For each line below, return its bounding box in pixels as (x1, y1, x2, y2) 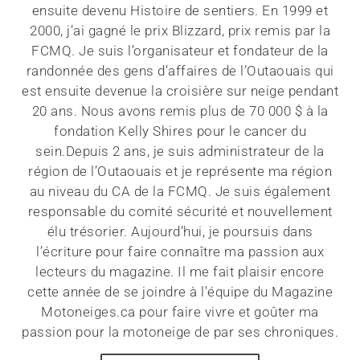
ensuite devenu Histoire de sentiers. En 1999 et (31, 2, 329, 19)
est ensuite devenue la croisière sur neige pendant (22, 83, 338, 100)
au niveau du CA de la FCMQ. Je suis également (29, 183, 331, 200)
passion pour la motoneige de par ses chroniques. (22, 324, 338, 341)
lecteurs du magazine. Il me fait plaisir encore (35, 264, 325, 280)
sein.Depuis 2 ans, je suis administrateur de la (35, 143, 325, 160)
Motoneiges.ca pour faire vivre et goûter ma (41, 304, 319, 321)
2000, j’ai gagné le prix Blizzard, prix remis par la (30, 22, 330, 39)
